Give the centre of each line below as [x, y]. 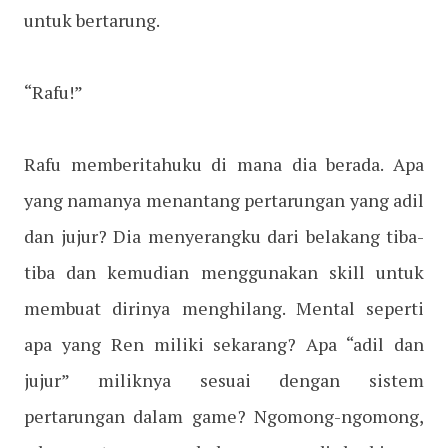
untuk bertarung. [92, 20]
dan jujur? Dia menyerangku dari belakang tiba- [224, 236]
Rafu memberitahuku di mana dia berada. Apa [224, 164]
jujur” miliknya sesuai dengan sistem [224, 380]
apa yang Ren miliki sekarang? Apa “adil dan [224, 344]
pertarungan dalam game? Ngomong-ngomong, [224, 416]
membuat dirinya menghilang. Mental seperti [224, 308]
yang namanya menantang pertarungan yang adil [224, 200]
